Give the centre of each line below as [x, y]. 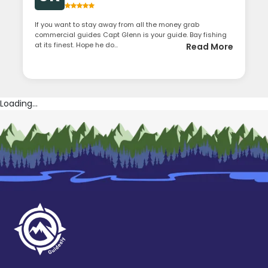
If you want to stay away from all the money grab [117, 24]
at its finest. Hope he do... [77, 45]
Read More [209, 46]
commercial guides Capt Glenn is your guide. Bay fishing [131, 34]
